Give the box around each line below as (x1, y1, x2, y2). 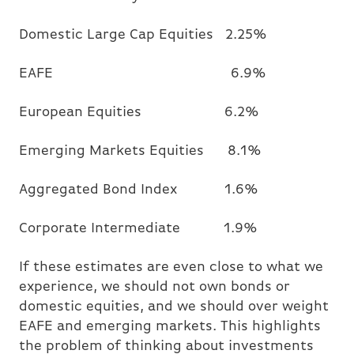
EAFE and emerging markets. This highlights (19, 319, 321, 335)
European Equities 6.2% (19, 105, 271, 121)
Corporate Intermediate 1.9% (19, 221, 258, 237)
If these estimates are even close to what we (19, 260, 323, 276)
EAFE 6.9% (19, 66, 266, 82)
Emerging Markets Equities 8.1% (19, 144, 262, 160)
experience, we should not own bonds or (19, 280, 290, 296)
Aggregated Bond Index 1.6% (19, 183, 258, 198)
